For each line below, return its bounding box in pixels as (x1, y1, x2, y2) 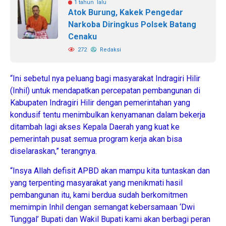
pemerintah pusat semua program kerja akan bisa (10, 134, 182, 144)
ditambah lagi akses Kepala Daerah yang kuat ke (10, 122, 180, 132)
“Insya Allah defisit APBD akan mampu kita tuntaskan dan (10, 166, 210, 176)
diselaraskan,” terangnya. (10, 146, 97, 156)
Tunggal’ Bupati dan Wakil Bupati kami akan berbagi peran (10, 214, 210, 224)
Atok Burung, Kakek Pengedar (68, 8, 183, 18)
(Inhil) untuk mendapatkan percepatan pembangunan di (10, 86, 200, 96)
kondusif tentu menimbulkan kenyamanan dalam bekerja (10, 110, 205, 120)
